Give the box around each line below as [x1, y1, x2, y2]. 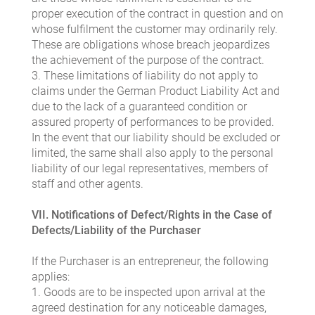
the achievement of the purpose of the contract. [32, 53, 264, 67]
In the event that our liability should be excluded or [32, 131, 280, 145]
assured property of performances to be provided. [32, 115, 274, 129]
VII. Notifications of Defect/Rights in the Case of [32, 208, 272, 222]
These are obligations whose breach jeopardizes [32, 38, 270, 52]
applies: [32, 270, 70, 284]
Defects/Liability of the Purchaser [32, 224, 201, 238]
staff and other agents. [32, 177, 143, 191]
